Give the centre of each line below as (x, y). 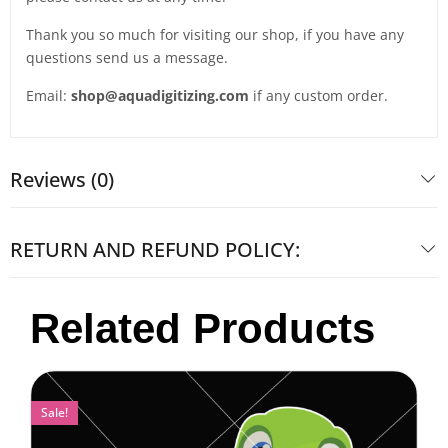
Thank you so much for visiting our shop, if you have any (215, 34)
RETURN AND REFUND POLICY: (155, 249)
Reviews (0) (62, 179)
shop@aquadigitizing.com (160, 95)
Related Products (202, 328)
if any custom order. (318, 95)
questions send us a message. (127, 57)
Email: (48, 95)
